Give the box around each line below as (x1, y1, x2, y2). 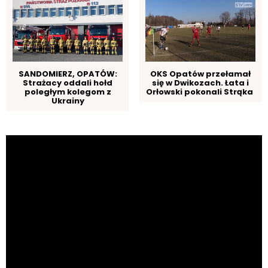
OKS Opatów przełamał (150, 68, 251, 80)
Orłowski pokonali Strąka (145, 86, 255, 98)
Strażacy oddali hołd (23, 77, 113, 89)
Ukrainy (51, 95, 84, 107)
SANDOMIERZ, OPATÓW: (18, 68, 117, 80)
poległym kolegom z (24, 86, 111, 98)
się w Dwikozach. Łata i (151, 77, 249, 89)
